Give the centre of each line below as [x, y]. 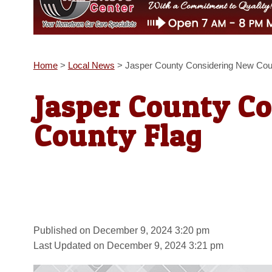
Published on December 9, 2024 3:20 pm [121, 230]
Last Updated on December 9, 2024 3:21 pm [128, 245]
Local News [91, 66]
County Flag [118, 136]
